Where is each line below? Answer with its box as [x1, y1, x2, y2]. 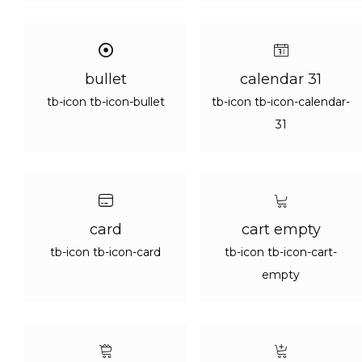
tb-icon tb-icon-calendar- [212, 95, 350, 109]
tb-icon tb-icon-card [50, 245, 161, 259]
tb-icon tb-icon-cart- [225, 245, 337, 259]
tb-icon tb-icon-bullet [46, 95, 165, 109]
